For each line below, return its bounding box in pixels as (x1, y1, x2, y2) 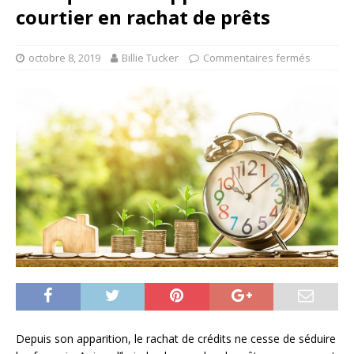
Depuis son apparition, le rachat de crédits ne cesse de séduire (16, 331, 336, 347)
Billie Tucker (122, 50, 179, 65)
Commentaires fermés (203, 50, 311, 65)
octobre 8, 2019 (28, 50, 100, 65)
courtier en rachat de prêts (16, 3, 270, 30)
